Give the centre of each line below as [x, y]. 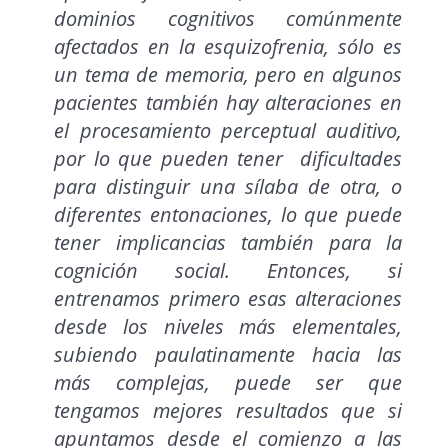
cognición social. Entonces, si [228, 271]
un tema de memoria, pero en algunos [228, 75]
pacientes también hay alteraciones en [228, 103]
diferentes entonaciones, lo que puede [228, 215]
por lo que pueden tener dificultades [228, 159]
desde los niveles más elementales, [228, 327]
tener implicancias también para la [228, 243]
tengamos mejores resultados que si [228, 411]
